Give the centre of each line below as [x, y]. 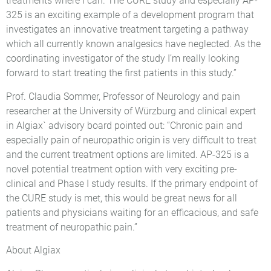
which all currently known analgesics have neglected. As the [133, 44]
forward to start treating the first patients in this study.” [121, 73]
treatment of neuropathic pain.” [72, 227]
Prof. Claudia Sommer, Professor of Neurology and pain [123, 96]
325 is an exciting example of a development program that [130, 15]
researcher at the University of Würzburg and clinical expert [131, 111]
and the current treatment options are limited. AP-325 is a [128, 154]
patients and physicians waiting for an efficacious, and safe [132, 212]
